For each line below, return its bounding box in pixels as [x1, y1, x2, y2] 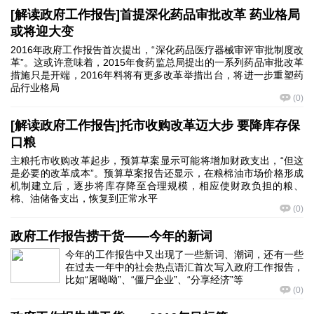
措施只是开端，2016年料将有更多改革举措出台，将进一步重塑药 [11, 69, 303, 81]
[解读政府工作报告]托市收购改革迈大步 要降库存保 [11, 118, 300, 132]
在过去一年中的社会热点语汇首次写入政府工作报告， [65, 261, 303, 273]
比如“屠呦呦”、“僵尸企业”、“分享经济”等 [65, 274, 243, 285]
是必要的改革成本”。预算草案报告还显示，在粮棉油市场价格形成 [11, 168, 303, 179]
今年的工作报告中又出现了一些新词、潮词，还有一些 [65, 249, 303, 260]
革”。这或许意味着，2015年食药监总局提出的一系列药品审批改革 [11, 57, 303, 68]
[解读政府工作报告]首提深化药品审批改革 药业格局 [11, 8, 300, 22]
